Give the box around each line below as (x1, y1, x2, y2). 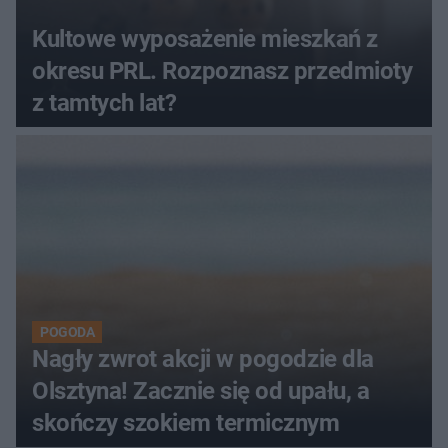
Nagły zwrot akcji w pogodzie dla (32, 345, 374, 374)
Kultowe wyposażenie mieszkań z (32, 25, 378, 54)
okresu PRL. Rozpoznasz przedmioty (32, 57, 413, 86)
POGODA (40, 324, 95, 341)
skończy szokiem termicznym (32, 409, 340, 438)
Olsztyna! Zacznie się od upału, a (32, 377, 370, 406)
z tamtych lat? (32, 89, 177, 118)
